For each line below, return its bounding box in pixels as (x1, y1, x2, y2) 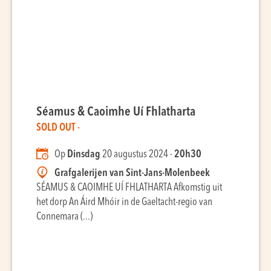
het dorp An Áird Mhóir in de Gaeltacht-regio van (36, 197, 212, 207)
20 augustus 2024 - (100, 149, 174, 160)
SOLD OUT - (36, 123, 80, 133)
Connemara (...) (36, 212, 93, 222)
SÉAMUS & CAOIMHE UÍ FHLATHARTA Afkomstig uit (36, 183, 222, 193)
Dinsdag (67, 149, 100, 160)
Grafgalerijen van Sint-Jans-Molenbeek (54, 168, 210, 178)
